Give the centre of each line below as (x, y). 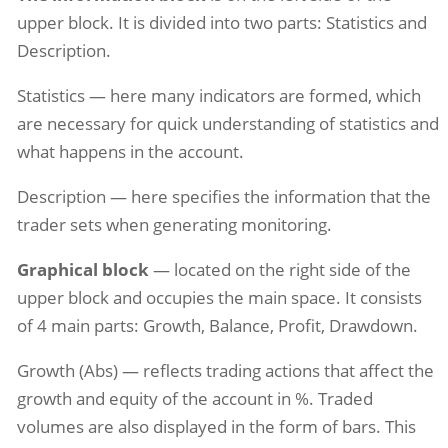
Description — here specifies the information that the (223, 196)
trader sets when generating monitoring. (174, 224)
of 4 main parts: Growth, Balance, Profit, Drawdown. (217, 325)
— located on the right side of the (279, 269)
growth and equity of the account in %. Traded (194, 398)
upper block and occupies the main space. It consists (219, 297)
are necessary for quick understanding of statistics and (227, 124)
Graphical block (82, 269)
